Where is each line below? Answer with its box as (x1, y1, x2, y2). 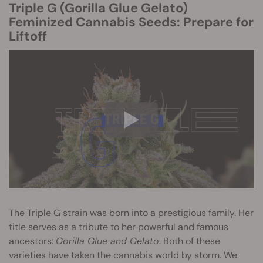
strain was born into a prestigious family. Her (60, 207, 254, 220)
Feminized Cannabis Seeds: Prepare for (9, 14, 254, 31)
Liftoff (9, 28, 47, 45)
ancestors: (9, 235, 56, 248)
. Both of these (159, 235, 220, 248)
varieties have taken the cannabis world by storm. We (9, 249, 237, 262)
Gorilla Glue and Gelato (56, 235, 159, 248)
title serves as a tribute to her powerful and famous (9, 221, 228, 234)
